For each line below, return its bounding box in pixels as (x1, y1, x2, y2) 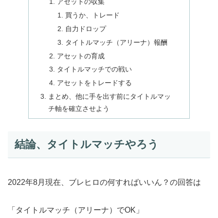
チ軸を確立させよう (48, 105, 110, 113)
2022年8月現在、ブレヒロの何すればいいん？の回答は (8, 178, 201, 186)
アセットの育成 (56, 52, 105, 60)
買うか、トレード (65, 11, 120, 19)
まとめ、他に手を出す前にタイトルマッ (48, 92, 171, 101)
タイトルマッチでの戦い (56, 65, 132, 73)
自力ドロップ (65, 24, 106, 33)
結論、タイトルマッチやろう (14, 138, 159, 151)
